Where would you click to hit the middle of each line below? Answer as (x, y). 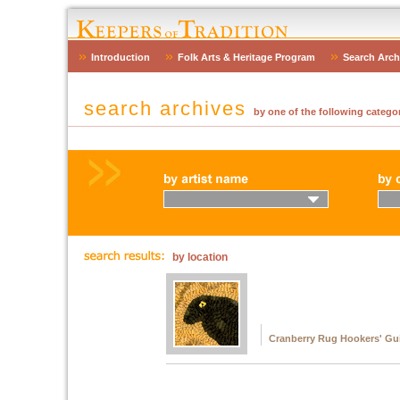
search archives (168, 108)
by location (198, 257)
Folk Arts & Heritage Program (246, 57)
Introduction (120, 57)
